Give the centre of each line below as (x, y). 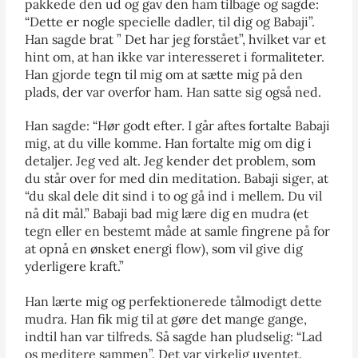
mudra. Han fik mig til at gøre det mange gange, (166, 318)
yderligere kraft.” (75, 266)
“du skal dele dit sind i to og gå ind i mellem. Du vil (174, 195)
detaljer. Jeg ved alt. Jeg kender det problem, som (171, 160)
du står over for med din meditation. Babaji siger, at (177, 178)
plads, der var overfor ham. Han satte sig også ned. (173, 91)
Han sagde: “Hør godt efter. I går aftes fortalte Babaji (178, 125)
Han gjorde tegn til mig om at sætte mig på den (164, 74)
